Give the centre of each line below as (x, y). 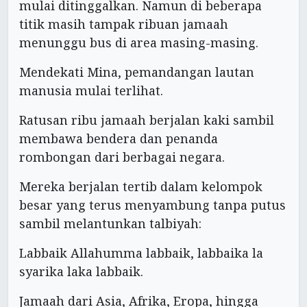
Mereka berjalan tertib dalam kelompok (141, 187)
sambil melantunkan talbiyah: (110, 224)
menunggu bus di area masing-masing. (139, 43)
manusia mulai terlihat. (91, 91)
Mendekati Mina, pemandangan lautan (137, 72)
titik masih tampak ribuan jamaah (124, 24)
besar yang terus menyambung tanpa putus (152, 205)
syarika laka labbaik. (81, 272)
